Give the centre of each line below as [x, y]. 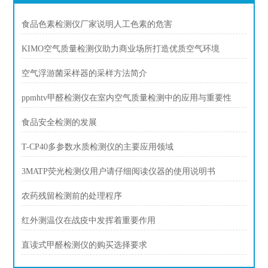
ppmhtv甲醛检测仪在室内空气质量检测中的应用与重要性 [127, 98]
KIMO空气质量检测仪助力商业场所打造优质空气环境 [121, 49]
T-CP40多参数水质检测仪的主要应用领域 [98, 147]
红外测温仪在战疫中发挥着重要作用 [89, 220]
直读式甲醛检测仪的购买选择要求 [85, 245]
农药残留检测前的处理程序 [72, 196]
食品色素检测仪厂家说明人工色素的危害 [97, 24]
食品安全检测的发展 [60, 122]
